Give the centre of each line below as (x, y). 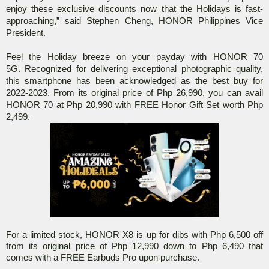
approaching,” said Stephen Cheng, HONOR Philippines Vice (134, 21)
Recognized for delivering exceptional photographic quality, (144, 69)
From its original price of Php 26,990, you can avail (159, 93)
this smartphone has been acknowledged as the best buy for (134, 81)
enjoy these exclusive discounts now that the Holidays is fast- (134, 9)
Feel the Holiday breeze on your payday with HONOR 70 (134, 57)
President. (26, 33)
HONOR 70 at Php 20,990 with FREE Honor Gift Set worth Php (134, 105)
